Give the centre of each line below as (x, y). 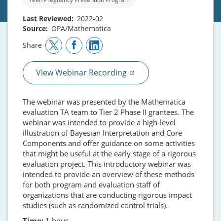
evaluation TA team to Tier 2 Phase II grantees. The (108, 112)
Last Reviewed (47, 18)
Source (34, 28)
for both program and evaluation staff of (91, 184)
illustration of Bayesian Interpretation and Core (102, 132)
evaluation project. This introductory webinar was (107, 164)
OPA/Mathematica (81, 28)
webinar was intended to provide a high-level (99, 122)
